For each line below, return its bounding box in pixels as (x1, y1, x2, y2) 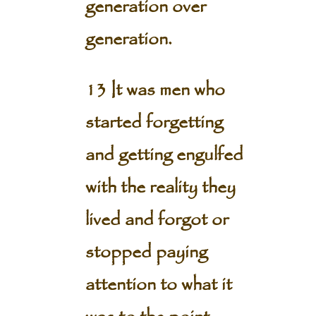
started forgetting (85, 108, 223, 138)
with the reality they (85, 173, 236, 202)
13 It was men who (85, 75, 225, 105)
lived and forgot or (85, 205, 229, 235)
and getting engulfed (85, 140, 243, 170)
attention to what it (85, 270, 232, 300)
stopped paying (85, 238, 207, 267)
